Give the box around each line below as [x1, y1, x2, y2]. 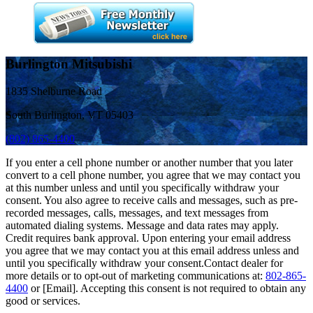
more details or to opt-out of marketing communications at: [6, 270, 265, 282]
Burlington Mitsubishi [6, 57, 132, 72]
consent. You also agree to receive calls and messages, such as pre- [6, 194, 298, 207]
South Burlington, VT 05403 [6, 109, 133, 122]
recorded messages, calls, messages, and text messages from [6, 207, 268, 219]
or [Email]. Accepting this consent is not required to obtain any [28, 282, 306, 295]
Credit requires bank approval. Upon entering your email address [6, 232, 291, 245]
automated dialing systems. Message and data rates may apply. [6, 219, 279, 232]
